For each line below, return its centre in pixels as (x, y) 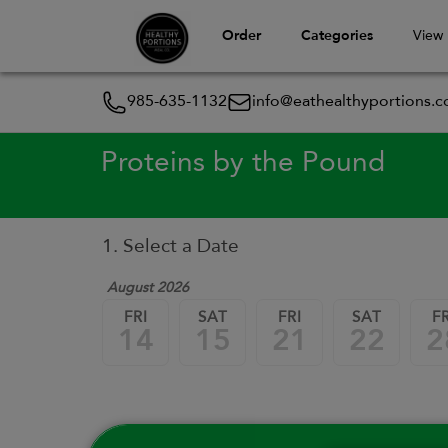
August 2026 (148, 288)
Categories (336, 36)
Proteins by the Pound (243, 164)
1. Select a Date (170, 247)
